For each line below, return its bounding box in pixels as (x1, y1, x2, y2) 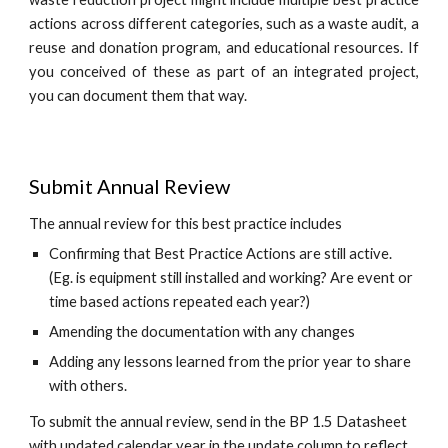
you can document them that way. (29, 87, 251, 105)
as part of (196, 63, 266, 81)
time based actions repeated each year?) (49, 293, 314, 310)
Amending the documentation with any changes (49, 323, 356, 340)
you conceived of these (29, 63, 197, 81)
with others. (49, 377, 128, 394)
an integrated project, (265, 63, 419, 81)
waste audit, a (328, 15, 419, 33)
